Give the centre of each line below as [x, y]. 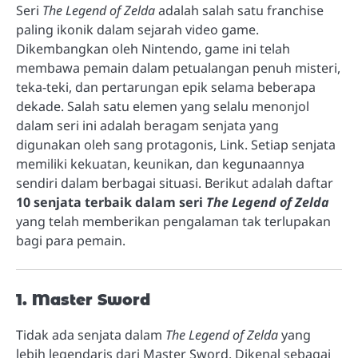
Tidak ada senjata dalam [91, 334]
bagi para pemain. [71, 241]
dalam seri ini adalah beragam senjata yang [147, 126]
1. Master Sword [83, 300]
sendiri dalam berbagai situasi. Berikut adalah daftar [175, 183]
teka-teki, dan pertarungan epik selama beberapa [166, 88]
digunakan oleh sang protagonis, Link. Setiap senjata [176, 145]
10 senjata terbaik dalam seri [111, 203]
